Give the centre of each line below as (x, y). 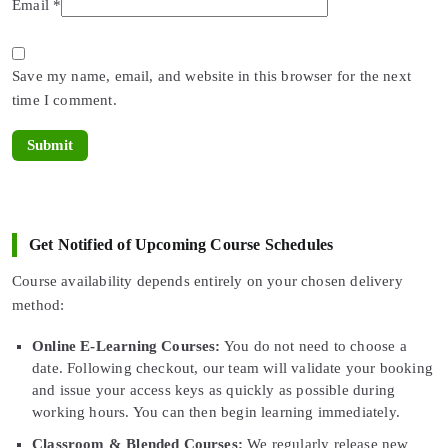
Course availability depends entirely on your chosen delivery (207, 280)
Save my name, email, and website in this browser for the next (211, 75)
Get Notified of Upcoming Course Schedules (181, 244)
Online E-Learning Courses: (126, 345)
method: (38, 304)
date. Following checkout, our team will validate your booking (232, 367)
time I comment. (64, 99)
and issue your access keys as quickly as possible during (214, 389)
